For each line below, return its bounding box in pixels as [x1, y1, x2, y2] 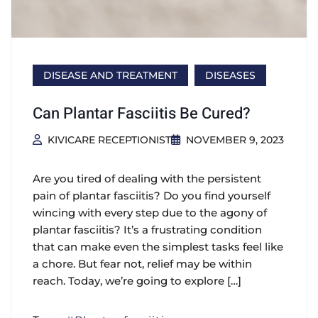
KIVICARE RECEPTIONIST [47, 133, 171, 146]
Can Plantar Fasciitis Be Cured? [33, 102, 251, 125]
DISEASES [205, 68, 256, 82]
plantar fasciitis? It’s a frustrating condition [33, 222, 262, 236]
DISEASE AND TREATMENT [43, 68, 177, 82]
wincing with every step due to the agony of [33, 205, 267, 219]
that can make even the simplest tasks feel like [33, 239, 283, 253]
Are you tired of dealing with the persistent [33, 171, 261, 185]
